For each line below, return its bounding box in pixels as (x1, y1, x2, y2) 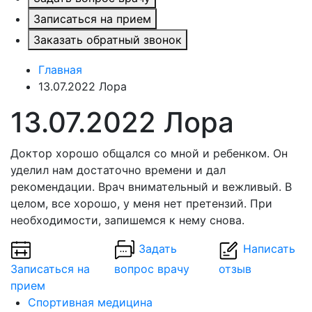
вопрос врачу (114, 262, 190, 276)
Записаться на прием (33, 12, 151, 26)
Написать (242, 242, 295, 256)
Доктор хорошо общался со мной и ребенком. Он (10, 146, 288, 160)
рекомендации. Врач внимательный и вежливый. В (10, 180, 292, 194)
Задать (139, 242, 178, 256)
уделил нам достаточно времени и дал (10, 163, 226, 177)
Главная (38, 63, 82, 77)
